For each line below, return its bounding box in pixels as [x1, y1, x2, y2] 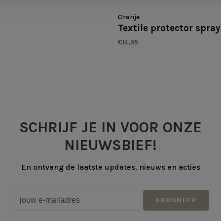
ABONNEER [155, 196, 197, 205]
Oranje [118, 13, 140, 22]
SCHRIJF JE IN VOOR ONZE [19, 118, 202, 137]
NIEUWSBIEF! [64, 136, 157, 154]
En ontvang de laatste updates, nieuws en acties [21, 162, 200, 172]
